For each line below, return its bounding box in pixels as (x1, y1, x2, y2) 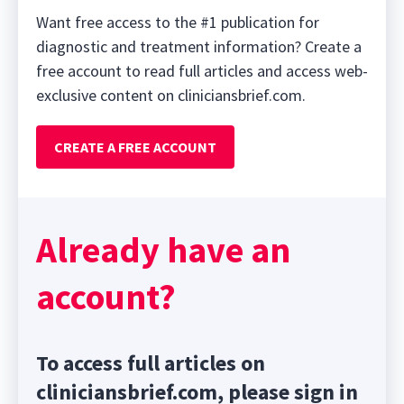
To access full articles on (36, 348, 265, 377)
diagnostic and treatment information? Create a (36, 35, 362, 57)
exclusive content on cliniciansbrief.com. (36, 84, 306, 106)
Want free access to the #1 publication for (36, 11, 319, 32)
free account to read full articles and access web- (36, 60, 368, 81)
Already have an (36, 226, 290, 272)
